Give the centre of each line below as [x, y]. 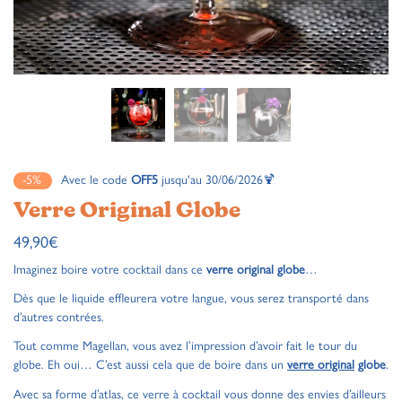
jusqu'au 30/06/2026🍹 [217, 180]
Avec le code [96, 180]
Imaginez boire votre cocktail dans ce [110, 270]
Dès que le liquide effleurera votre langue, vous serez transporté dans [191, 299]
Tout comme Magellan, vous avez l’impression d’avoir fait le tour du [185, 346]
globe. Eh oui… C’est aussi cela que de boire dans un [150, 365]
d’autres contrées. [59, 318]
